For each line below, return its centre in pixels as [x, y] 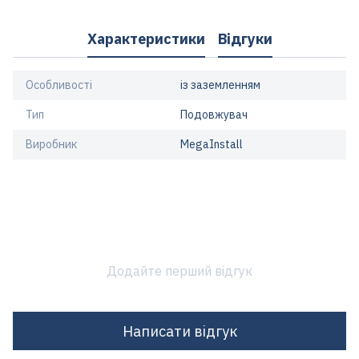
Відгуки [245, 38]
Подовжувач [214, 115]
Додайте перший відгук [179, 271]
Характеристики [146, 38]
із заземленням [220, 85]
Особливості [59, 85]
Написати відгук [179, 331]
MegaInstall [212, 144]
